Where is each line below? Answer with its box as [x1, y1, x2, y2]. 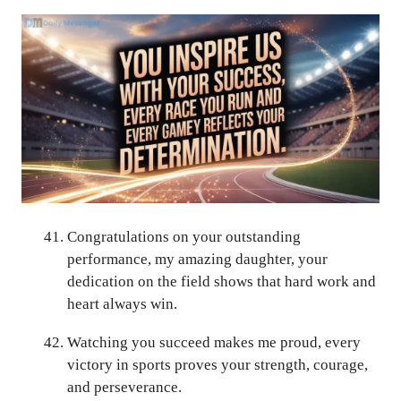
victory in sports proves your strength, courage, [67, 356, 368, 373]
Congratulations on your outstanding [67, 228, 301, 245]
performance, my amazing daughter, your [67, 251, 328, 268]
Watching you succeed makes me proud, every [67, 334, 361, 351]
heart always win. [67, 295, 177, 312]
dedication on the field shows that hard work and [67, 273, 376, 290]
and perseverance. [67, 379, 182, 396]
